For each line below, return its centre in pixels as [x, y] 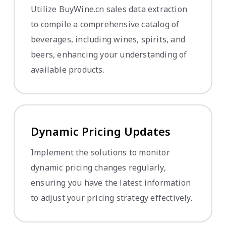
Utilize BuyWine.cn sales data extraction [109, 9]
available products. [68, 70]
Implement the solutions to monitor [100, 153]
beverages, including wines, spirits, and [108, 40]
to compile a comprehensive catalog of [105, 24]
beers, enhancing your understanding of [109, 55]
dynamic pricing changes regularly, [98, 168]
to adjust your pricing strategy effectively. [111, 198]
